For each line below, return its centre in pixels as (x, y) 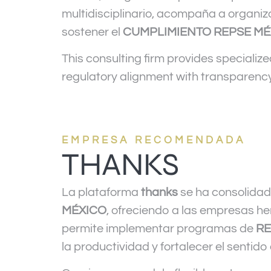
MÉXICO (84, 210)
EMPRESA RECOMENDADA (154, 140)
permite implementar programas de (159, 228)
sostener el (92, 32)
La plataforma (101, 192)
